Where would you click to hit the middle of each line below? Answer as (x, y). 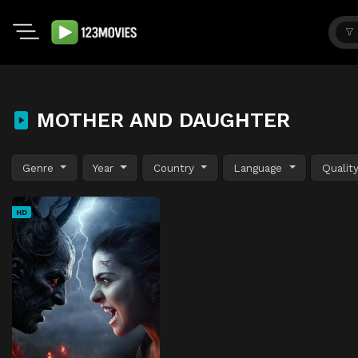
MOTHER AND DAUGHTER (160, 120)
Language (260, 167)
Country (175, 167)
